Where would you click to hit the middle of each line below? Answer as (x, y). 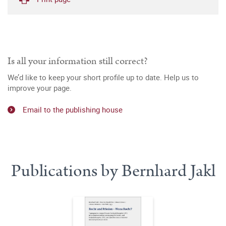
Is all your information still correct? (78, 61)
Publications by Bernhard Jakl (113, 171)
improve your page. (40, 88)
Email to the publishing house (73, 109)
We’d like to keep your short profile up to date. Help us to (103, 77)
